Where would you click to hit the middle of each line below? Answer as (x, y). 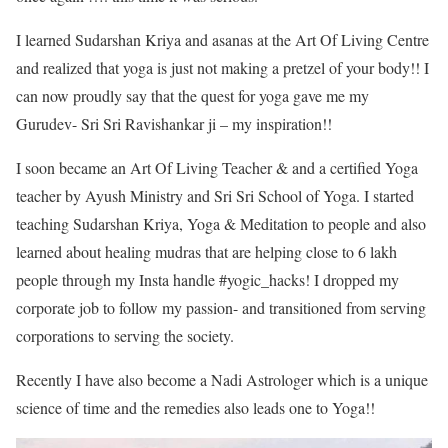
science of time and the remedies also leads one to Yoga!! (195, 407)
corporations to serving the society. (125, 335)
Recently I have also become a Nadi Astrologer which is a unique (222, 379)
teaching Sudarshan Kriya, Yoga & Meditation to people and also (221, 223)
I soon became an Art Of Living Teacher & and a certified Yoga (217, 167)
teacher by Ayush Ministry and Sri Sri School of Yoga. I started (215, 195)
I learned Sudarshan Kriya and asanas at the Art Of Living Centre (222, 39)
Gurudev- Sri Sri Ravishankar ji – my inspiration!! (174, 123)
